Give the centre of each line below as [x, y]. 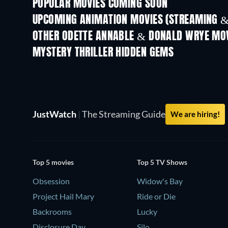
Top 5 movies [53, 162]
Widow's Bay [160, 181]
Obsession [51, 181]
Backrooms [52, 211]
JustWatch [55, 114]
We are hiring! [195, 114]
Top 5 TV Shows [162, 162]
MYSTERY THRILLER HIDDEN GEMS [103, 53]
